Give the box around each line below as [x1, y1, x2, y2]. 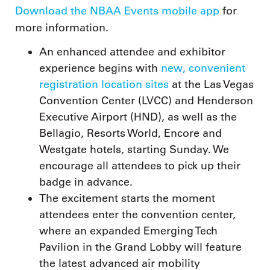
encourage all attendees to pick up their [39, 159, 240, 173]
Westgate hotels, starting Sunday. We [39, 143, 229, 157]
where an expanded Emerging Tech [39, 224, 218, 238]
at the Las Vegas [169, 78, 254, 92]
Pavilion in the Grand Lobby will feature [39, 240, 242, 254]
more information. [15, 20, 108, 34]
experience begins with [39, 61, 161, 75]
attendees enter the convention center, [39, 208, 236, 222]
